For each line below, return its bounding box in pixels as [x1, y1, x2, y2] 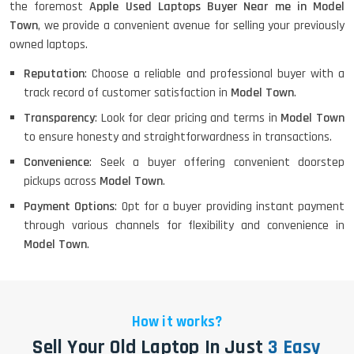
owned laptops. [9, 36, 88, 54]
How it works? [131, 312, 223, 333]
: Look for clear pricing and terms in [95, 110, 281, 127]
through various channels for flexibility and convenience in [24, 217, 345, 235]
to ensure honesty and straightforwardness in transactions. [24, 129, 332, 146]
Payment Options [24, 198, 115, 216]
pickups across [24, 173, 100, 190]
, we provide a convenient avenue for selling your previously [38, 17, 345, 35]
